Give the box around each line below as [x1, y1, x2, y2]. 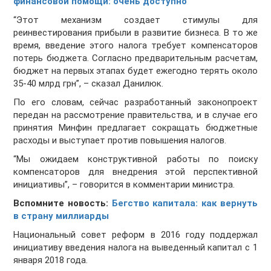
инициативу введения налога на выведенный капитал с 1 [13, 242, 258, 253]
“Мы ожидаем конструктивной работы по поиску [13, 154, 258, 165]
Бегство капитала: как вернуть [111, 198, 258, 209]
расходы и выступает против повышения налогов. [13, 135, 227, 146]
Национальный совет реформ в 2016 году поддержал [13, 229, 258, 241]
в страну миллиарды [13, 211, 109, 222]
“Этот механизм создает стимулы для [13, 15, 258, 26]
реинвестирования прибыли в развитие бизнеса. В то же [13, 27, 258, 39]
